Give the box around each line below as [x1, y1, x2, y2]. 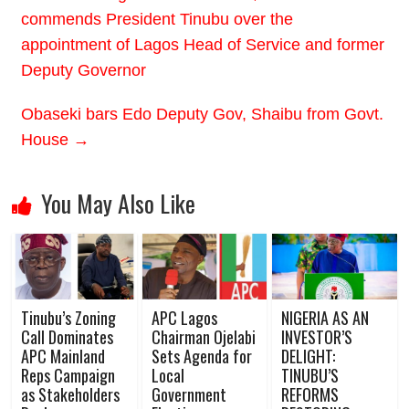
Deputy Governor [21, 60, 147, 79]
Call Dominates [21, 324, 114, 349]
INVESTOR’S [280, 324, 352, 349]
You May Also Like [41, 184, 196, 221]
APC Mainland [21, 343, 106, 368]
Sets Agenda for [151, 343, 252, 368]
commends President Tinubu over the [21, 9, 294, 28]
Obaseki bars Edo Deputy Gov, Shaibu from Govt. [21, 104, 384, 123]
